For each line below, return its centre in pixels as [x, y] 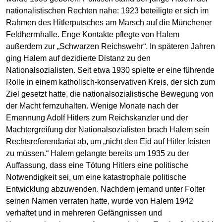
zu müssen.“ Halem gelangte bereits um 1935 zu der [97, 153]
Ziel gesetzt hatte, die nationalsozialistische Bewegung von [110, 94]
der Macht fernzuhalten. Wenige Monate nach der [92, 106]
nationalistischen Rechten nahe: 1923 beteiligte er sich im [107, 10]
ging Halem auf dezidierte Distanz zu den [78, 58]
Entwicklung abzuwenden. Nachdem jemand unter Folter [106, 189]
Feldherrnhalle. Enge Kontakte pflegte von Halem [93, 34]
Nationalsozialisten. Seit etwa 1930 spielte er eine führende [110, 70]
